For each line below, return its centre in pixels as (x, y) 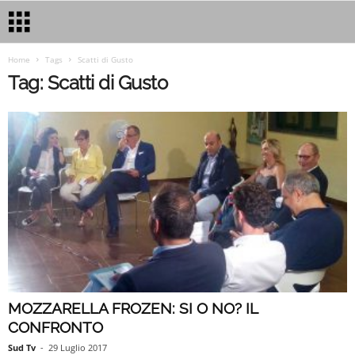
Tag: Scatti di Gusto (88, 83)
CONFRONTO (55, 328)
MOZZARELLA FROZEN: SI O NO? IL (133, 309)
